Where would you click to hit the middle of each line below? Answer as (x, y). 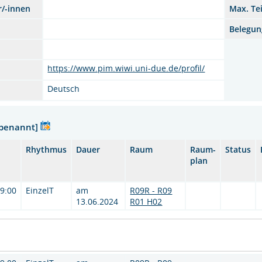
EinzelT (40, 190)
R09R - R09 (151, 190)
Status (238, 149)
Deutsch (64, 89)
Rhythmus (46, 149)
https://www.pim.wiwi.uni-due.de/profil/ (126, 68)
